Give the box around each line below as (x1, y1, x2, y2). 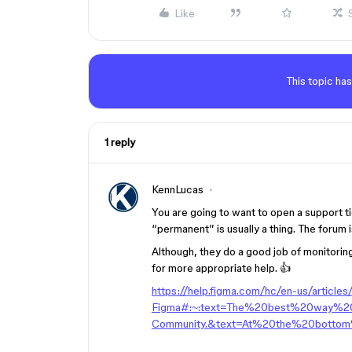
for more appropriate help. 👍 (152, 262, 291, 274)
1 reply (104, 136, 135, 148)
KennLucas (152, 183, 203, 196)
